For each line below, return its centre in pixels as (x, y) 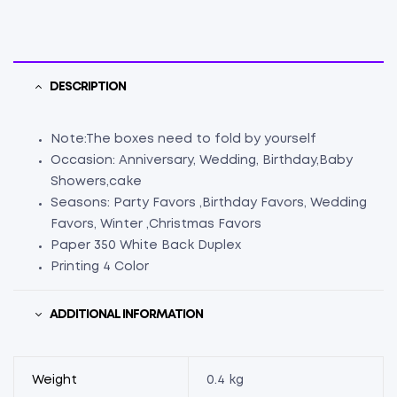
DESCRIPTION (88, 86)
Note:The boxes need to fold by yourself (183, 139)
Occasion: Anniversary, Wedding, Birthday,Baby (202, 160)
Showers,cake (96, 181)
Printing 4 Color (100, 266)
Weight (54, 380)
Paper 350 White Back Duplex (146, 245)
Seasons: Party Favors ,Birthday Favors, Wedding (209, 202)
